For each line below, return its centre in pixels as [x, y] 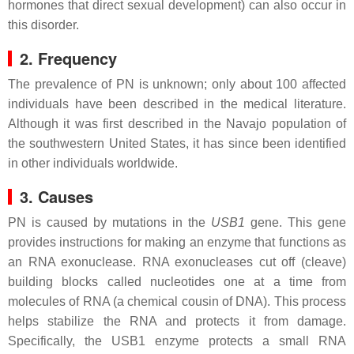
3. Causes [56, 196]
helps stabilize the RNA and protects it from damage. [177, 321]
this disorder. [43, 25]
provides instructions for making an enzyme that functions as [177, 242]
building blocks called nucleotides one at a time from [177, 282]
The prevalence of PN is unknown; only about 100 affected [177, 84]
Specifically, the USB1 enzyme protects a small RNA [177, 341]
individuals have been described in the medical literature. [177, 104]
